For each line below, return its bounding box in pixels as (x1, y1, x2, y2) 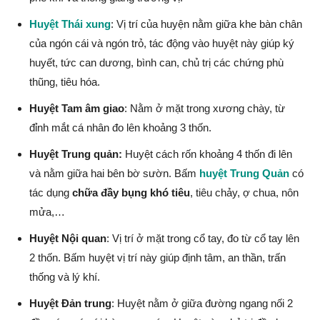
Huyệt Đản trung (29, 296, 111, 309)
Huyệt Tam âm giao (29, 101, 124, 114)
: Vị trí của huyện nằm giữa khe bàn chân (111, 17, 302, 30)
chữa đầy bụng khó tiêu (72, 186, 190, 199)
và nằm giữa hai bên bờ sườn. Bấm (29, 166, 199, 179)
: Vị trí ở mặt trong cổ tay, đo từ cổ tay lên (106, 231, 299, 244)
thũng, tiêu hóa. (29, 75, 100, 88)
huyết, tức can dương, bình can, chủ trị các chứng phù (29, 56, 284, 69)
